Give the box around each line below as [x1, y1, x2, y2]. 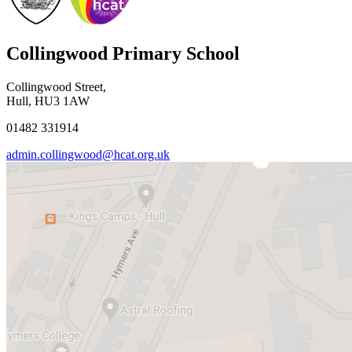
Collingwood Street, [6, 80, 106, 94]
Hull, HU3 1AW [6, 94, 90, 108]
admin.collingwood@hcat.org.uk [6, 148, 170, 162]
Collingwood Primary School [6, 43, 240, 64]
